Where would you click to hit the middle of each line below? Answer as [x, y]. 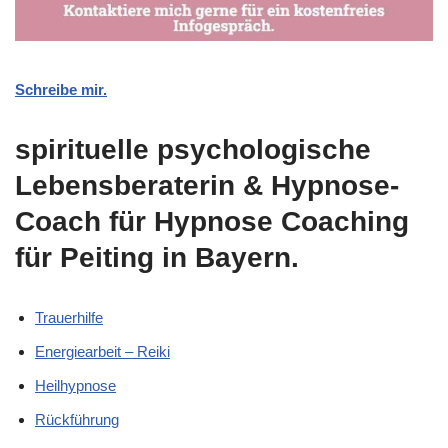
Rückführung [77, 419]
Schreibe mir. [61, 89]
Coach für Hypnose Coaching [212, 221]
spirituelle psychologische [193, 149]
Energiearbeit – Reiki [102, 351]
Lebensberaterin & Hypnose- [207, 185]
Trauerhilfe [69, 317]
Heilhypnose [75, 385]
